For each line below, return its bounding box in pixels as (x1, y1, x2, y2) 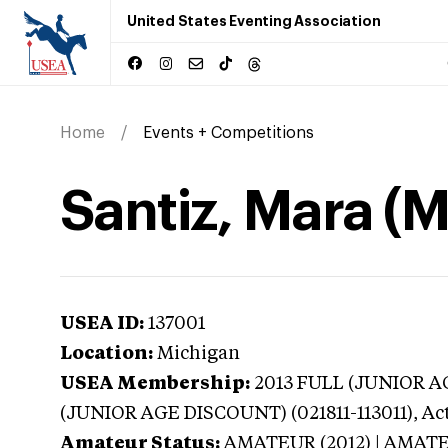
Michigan (157, 345, 240, 363)
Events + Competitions (143, 125, 314, 141)
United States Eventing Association (127, 14, 381, 28)
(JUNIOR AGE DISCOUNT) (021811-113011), (60, 405, 422, 423)
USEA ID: (60, 315, 144, 333)
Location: (60, 345, 153, 363)
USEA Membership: (60, 375, 250, 393)
